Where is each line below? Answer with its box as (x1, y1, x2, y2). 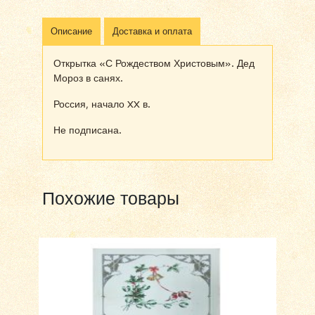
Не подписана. (53, 124, 122, 136)
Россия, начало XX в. (53, 98, 150, 110)
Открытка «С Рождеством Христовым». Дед (53, 57, 255, 70)
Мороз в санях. (53, 72, 123, 84)
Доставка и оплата (112, 25, 192, 37)
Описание (51, 25, 92, 37)
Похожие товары (42, 187, 179, 210)
